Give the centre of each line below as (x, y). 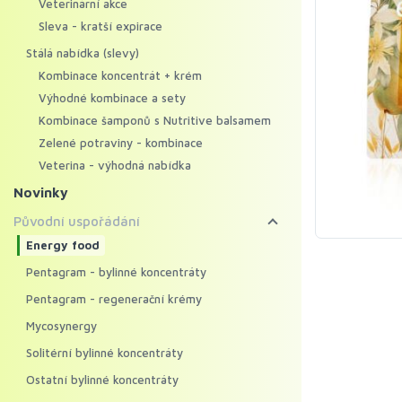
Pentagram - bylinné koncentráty (116, 272)
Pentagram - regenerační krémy (114, 299)
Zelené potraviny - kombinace (121, 143)
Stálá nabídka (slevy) (83, 53)
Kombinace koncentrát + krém (120, 75)
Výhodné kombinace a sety (112, 98)
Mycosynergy (61, 326)
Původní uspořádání (77, 221)
